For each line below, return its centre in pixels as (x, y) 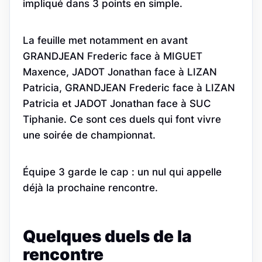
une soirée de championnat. (89, 135)
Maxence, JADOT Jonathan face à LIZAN (120, 72)
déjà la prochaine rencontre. (90, 187)
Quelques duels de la (107, 237)
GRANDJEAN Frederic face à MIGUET (113, 56)
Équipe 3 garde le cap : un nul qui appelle (122, 172)
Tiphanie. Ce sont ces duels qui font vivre (122, 119)
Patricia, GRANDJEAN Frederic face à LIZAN (129, 87)
